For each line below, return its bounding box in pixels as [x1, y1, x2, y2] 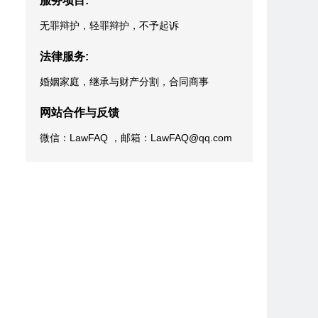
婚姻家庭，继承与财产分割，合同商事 [40, 76, 209, 87]
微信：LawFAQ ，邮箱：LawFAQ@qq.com [40, 132, 232, 143]
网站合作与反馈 [40, 106, 119, 119]
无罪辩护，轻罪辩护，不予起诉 [40, 20, 179, 31]
